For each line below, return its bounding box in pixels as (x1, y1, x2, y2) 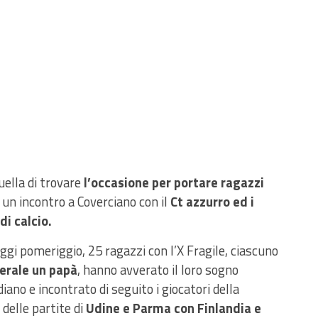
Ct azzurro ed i (170, 192, 254, 212)
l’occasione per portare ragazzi (81, 172, 264, 193)
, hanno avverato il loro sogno (77, 260, 238, 280)
